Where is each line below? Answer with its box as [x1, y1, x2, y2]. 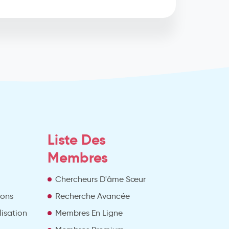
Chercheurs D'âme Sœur [55, 174, 146, 184]
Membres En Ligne [55, 208, 123, 218]
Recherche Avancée [55, 191, 130, 201]
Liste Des [47, 130, 106, 149]
